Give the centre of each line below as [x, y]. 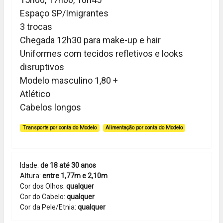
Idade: [30, 165]
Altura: [31, 176]
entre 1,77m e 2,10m [75, 176]
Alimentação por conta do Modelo [144, 128]
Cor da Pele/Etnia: [49, 207]
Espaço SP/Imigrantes [64, 13]
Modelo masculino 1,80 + [69, 80]
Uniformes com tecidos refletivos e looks [102, 54]
